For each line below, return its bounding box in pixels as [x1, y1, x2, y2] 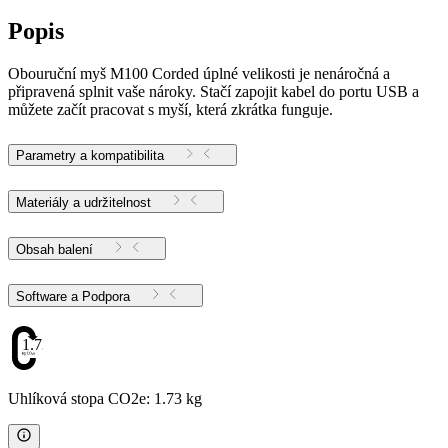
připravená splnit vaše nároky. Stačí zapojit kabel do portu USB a [8, 82, 419, 100]
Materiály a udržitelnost [16, 194, 151, 210]
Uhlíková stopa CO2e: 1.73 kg [8, 390, 202, 408]
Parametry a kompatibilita [16, 147, 164, 163]
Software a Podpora [82, 288, 130, 304]
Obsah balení [16, 241, 93, 257]
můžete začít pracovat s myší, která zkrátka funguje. [8, 100, 333, 118]
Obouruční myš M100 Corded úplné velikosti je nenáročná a [8, 64, 390, 82]
